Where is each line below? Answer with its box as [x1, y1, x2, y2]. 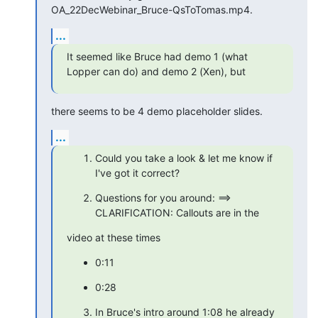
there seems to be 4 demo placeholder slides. [51, 104, 263, 117]
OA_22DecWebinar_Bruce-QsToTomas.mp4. [51, 3, 253, 16]
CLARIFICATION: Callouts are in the [95, 206, 259, 219]
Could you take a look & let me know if [95, 151, 273, 164]
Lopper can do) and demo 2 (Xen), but [67, 65, 246, 77]
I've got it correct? [95, 166, 180, 179]
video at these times [67, 231, 160, 243]
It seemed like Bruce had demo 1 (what [67, 50, 248, 62]
